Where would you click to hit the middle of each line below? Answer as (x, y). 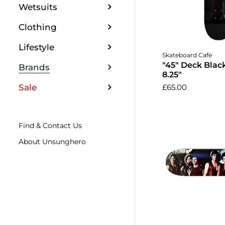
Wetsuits (38, 7)
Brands (34, 67)
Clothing (38, 27)
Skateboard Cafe (187, 55)
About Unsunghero (52, 141)
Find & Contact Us (50, 125)
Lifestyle (37, 47)
